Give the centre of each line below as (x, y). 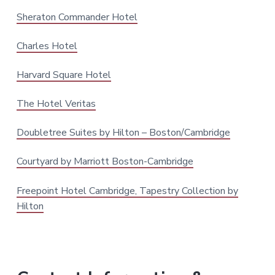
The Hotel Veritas (56, 104)
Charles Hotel (47, 46)
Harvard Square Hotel (64, 75)
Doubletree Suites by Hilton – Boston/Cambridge (123, 133)
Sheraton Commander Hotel (77, 17)
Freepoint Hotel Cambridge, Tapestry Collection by (127, 191)
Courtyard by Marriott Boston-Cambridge (105, 162)
